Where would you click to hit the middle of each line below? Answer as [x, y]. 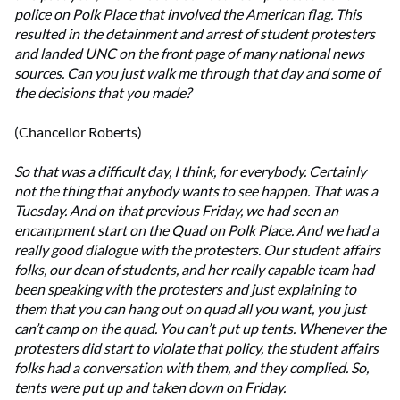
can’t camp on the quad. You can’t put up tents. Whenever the [200, 329]
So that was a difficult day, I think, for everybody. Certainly [190, 171]
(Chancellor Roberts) [78, 132]
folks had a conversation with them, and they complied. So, [192, 368]
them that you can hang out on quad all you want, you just [190, 309]
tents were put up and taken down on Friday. [150, 387]
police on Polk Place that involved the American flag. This [188, 14]
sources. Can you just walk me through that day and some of [197, 73]
